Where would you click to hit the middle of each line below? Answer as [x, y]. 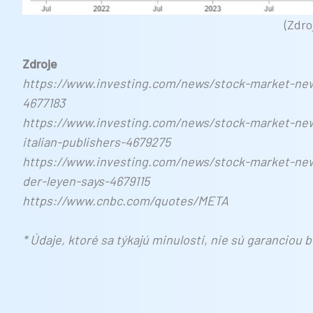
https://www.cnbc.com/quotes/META [125, 201]
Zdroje [40, 64]
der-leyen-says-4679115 [86, 181]
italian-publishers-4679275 [96, 142]
